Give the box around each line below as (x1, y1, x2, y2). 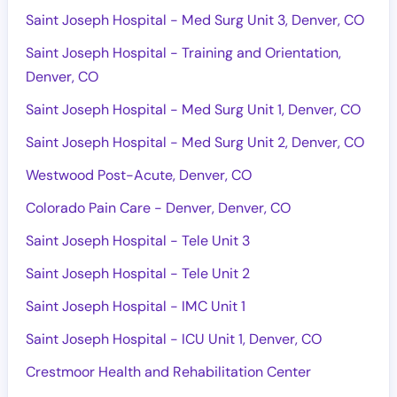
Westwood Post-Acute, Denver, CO (26, 166, 252, 184)
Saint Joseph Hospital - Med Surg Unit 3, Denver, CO (26, 11, 364, 29)
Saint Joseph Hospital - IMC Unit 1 (26, 297, 245, 315)
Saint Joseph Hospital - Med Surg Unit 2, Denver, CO (26, 133, 364, 152)
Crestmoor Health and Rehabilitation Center (26, 362, 311, 381)
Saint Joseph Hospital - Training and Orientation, (26, 43, 341, 62)
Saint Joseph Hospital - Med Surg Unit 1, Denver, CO (26, 100, 361, 119)
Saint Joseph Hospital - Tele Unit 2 (26, 264, 250, 283)
